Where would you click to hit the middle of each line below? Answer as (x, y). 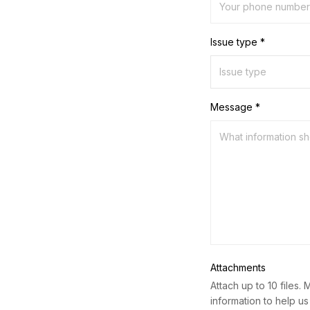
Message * (236, 107)
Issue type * (238, 42)
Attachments (238, 268)
